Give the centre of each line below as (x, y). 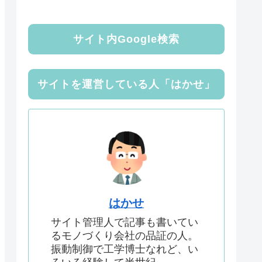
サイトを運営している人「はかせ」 (126, 85)
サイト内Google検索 (126, 39)
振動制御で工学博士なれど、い (125, 249)
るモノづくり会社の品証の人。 (125, 236)
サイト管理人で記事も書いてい (125, 223)
